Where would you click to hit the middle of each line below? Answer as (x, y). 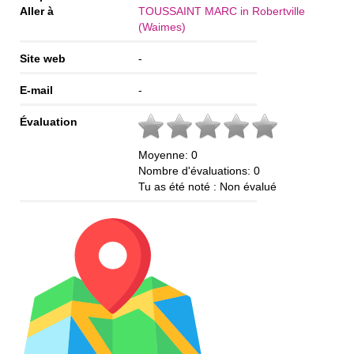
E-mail (36, 90)
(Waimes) (162, 26)
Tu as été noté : (179, 186)
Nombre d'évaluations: (196, 170)
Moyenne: (165, 154)
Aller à (37, 11)
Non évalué (248, 186)
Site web (43, 58)
